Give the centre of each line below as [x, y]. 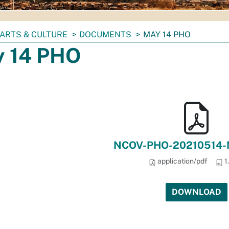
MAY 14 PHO [167, 35]
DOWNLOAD [196, 192]
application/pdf [181, 161]
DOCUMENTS [105, 35]
